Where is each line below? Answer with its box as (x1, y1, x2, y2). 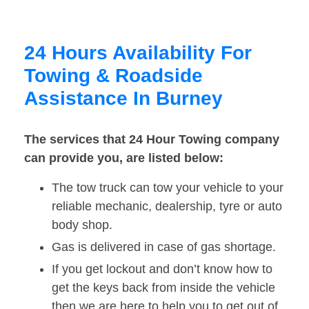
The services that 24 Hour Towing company (24, 132, 279, 147)
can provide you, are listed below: (24, 151, 223, 166)
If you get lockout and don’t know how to (52, 262, 272, 277)
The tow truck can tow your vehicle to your (52, 181, 283, 195)
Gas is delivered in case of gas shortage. (52, 240, 276, 255)
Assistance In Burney (24, 88, 223, 110)
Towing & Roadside (24, 65, 203, 87)
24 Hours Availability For (24, 42, 252, 64)
